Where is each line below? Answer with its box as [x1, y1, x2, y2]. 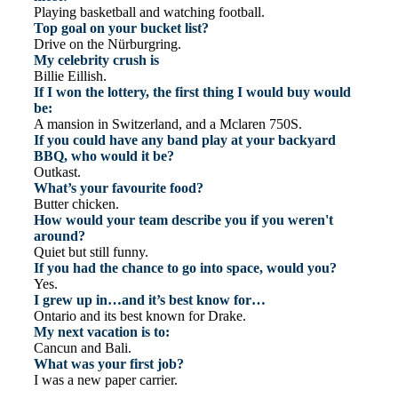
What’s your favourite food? [34, 180, 203, 196]
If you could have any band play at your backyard [34, 132, 336, 148]
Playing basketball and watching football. [34, 4, 265, 20]
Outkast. [34, 164, 81, 180]
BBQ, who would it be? [34, 148, 174, 164]
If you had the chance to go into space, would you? [34, 260, 337, 276]
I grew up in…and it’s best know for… [34, 292, 266, 308]
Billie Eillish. [34, 68, 107, 84]
